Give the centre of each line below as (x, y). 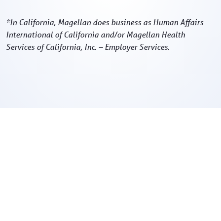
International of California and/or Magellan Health (95, 34)
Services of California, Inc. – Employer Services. (88, 47)
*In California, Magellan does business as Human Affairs (105, 22)
